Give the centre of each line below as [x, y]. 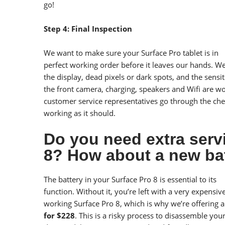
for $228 [59, 215]
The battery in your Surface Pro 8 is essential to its [130, 179]
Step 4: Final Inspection [88, 29]
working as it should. [80, 113]
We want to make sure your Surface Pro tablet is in [131, 53]
